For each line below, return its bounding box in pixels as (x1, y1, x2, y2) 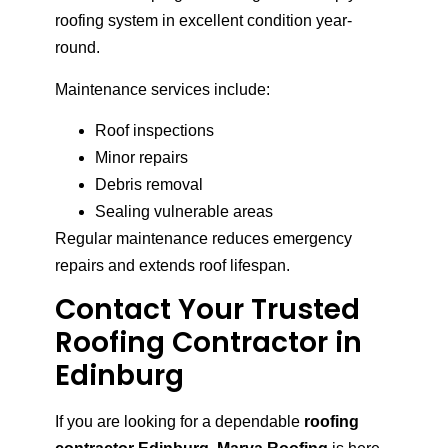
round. (55, 39, 100, 57)
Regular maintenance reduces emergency (55, 229, 352, 247)
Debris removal (95, 175, 203, 193)
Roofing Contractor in (55, 323, 362, 363)
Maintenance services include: (55, 80, 270, 98)
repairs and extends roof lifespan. (55, 256, 290, 274)
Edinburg (55, 356, 184, 396)
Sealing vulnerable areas (95, 202, 273, 220)
